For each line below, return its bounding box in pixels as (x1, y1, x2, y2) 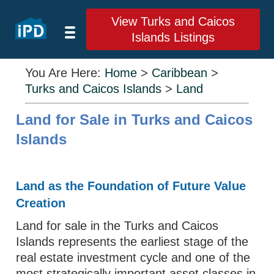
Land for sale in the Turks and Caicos (16, 219, 219, 232)
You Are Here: (25, 66, 105, 80)
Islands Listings (131, 31, 215, 44)
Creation (16, 196, 66, 210)
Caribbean (152, 66, 208, 80)
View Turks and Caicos (111, 15, 235, 28)
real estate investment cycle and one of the (16, 251, 251, 264)
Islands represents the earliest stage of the (16, 235, 249, 248)
